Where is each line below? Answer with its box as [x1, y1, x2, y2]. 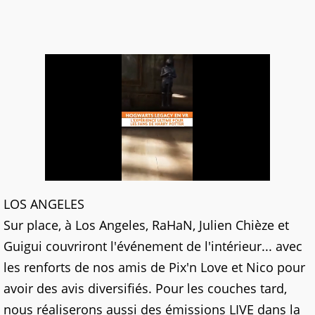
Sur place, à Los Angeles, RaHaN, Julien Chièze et [4, 216, 289, 233]
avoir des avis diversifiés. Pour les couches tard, [4, 279, 287, 297]
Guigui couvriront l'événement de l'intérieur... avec [4, 237, 302, 255]
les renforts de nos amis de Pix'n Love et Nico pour [4, 258, 305, 276]
